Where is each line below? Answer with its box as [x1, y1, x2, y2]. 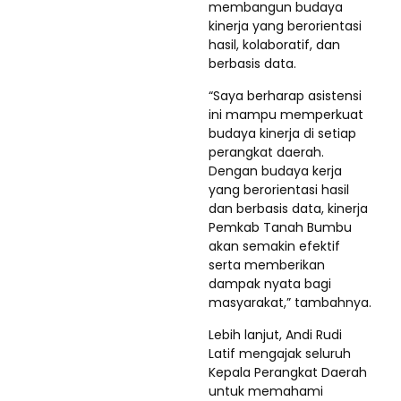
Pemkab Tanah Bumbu [209, 218, 352, 236]
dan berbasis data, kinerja [209, 199, 368, 218]
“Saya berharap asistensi [209, 86, 362, 105]
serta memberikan [209, 255, 325, 274]
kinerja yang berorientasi [209, 16, 362, 35]
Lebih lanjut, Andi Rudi [209, 325, 342, 344]
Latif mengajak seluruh [209, 344, 351, 363]
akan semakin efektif [209, 236, 340, 255]
